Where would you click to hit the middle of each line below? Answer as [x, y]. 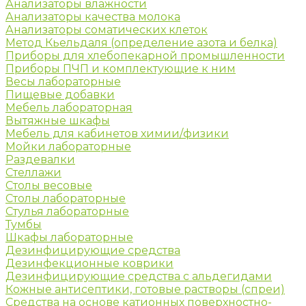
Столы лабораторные [66, 198]
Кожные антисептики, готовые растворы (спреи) [145, 289]
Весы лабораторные [63, 81]
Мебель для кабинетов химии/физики [117, 133]
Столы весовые [49, 185]
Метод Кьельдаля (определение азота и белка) [141, 42]
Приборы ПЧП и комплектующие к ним [121, 68]
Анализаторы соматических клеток [107, 29]
